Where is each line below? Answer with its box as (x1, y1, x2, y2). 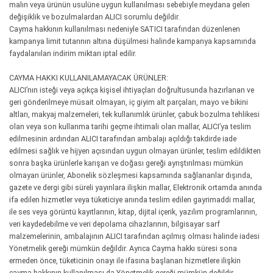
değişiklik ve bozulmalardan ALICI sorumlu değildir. (9, 12, 182, 21)
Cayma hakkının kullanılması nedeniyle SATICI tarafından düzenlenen (9, 24, 240, 34)
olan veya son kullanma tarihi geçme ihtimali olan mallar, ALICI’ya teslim (9, 122, 251, 131)
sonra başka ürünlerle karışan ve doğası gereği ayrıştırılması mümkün (9, 158, 243, 168)
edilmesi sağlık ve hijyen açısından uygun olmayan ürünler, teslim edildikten (9, 146, 261, 155)
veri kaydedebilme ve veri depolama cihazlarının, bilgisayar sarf (9, 219, 220, 229)
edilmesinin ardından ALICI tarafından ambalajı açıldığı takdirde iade (9, 134, 236, 143)
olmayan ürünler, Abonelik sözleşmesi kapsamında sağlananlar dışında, (9, 171, 252, 180)
